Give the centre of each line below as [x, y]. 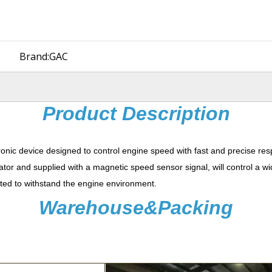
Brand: [34, 56]
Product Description [136, 113]
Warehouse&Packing [136, 207]
